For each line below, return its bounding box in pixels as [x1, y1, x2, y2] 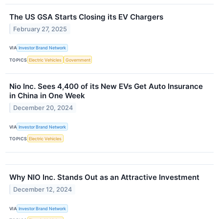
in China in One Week [9, 91, 85, 101]
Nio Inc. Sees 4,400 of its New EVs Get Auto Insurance [9, 82, 203, 91]
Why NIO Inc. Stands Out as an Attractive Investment [9, 173, 199, 182]
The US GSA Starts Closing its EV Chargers [9, 12, 163, 22]
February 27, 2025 [13, 25, 67, 33]
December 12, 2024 [13, 186, 72, 194]
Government [65, 57, 90, 63]
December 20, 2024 [13, 104, 73, 111]
